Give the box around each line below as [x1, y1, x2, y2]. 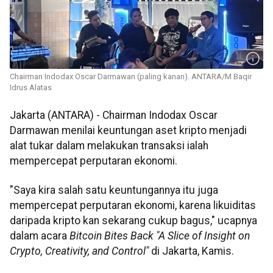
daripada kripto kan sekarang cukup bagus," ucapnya [10, 214, 257, 227]
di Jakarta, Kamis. [151, 244, 234, 257]
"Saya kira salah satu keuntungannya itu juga [10, 183, 218, 196]
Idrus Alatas [10, 83, 52, 93]
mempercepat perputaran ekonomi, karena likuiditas [10, 199, 256, 211]
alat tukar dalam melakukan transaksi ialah [10, 140, 208, 152]
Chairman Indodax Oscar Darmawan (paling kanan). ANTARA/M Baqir [10, 72, 252, 82]
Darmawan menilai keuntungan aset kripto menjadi [10, 124, 247, 137]
